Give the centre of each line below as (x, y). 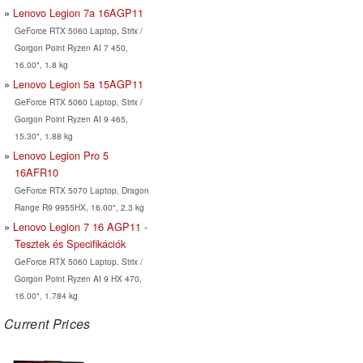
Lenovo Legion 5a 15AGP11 (78, 83)
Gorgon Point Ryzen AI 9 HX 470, (78, 278)
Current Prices (47, 323)
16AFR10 (36, 172)
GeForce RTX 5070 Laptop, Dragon (81, 190)
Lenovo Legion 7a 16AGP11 (78, 12)
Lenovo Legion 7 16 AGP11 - (80, 226)
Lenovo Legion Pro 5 (61, 155)
